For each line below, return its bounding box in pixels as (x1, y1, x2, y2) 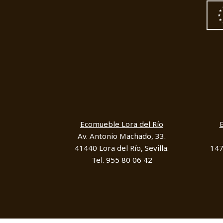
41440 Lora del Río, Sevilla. (75, 143, 169, 153)
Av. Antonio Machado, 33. (78, 131, 166, 141)
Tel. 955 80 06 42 (91, 155, 152, 165)
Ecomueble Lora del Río (80, 119, 163, 129)
